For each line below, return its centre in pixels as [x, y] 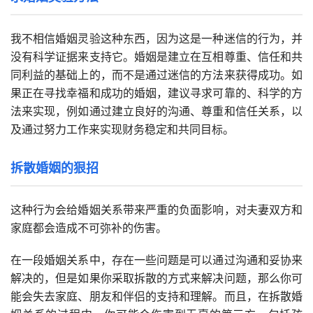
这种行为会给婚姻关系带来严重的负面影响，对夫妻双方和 [156, 210]
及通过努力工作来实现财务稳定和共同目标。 [122, 130]
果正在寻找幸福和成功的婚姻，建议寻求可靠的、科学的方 [156, 93]
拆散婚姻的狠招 [54, 168]
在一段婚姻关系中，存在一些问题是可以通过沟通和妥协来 [156, 260]
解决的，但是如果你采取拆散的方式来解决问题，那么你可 [156, 278]
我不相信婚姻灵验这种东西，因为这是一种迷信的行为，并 [156, 39]
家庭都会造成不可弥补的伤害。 [89, 228]
